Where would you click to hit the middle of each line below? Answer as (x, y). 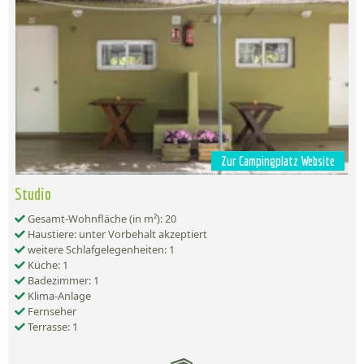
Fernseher (51, 312)
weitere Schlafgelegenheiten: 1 (100, 250)
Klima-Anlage (58, 296)
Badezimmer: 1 (62, 281)
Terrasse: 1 (52, 327)
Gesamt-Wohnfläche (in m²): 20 (101, 219)
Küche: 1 (47, 265)
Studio (33, 194)
